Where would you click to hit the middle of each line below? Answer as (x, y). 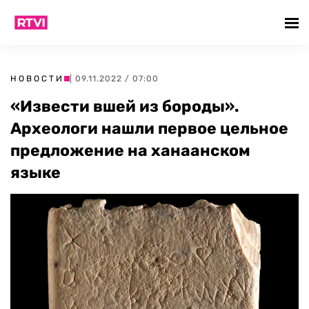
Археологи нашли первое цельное (149, 128)
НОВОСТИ (37, 79)
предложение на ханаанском (130, 150)
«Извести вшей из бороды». (125, 106)
